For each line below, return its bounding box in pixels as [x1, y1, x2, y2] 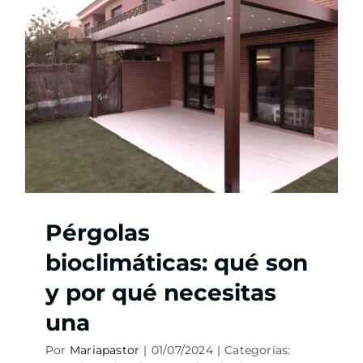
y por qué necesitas [45, 279, 276, 306]
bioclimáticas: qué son [45, 249, 308, 276]
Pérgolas [45, 219, 150, 246]
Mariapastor [69, 343, 140, 357]
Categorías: [224, 343, 291, 357]
